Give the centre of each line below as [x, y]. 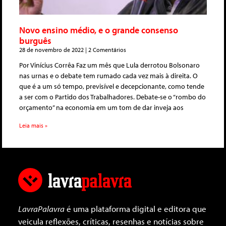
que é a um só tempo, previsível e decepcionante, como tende [112, 87]
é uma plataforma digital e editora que [135, 209]
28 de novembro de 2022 [52, 50]
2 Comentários [106, 50]
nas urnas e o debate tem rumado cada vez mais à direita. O [108, 76]
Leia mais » [33, 126]
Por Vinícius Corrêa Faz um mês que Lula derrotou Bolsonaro [109, 65]
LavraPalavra [41, 209]
